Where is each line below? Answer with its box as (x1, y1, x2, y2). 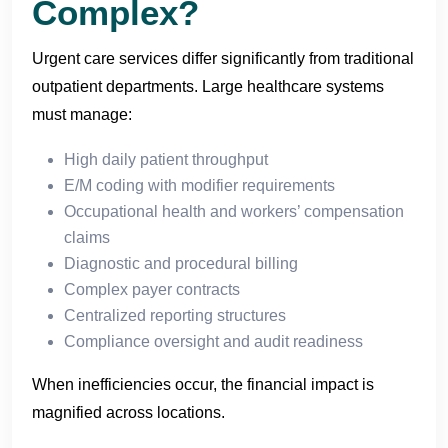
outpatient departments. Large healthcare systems (32, 77, 384, 95)
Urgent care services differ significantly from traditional (32, 49, 414, 67)
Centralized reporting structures (64, 306, 286, 324)
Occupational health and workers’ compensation (64, 202, 404, 220)
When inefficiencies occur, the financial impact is (32, 375, 374, 393)
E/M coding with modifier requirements (64, 176, 335, 194)
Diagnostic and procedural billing (64, 254, 298, 272)
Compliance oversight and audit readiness (64, 332, 363, 350)
